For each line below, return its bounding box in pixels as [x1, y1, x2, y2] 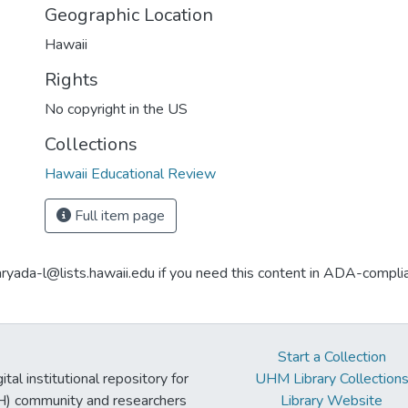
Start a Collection [277, 347, 386, 367]
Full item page [71, 206, 165, 226]
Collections [45, 132, 138, 157]
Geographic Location [45, 3, 213, 27]
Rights [45, 67, 98, 92]
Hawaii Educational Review [45, 164, 216, 184]
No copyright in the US [45, 99, 188, 119]
